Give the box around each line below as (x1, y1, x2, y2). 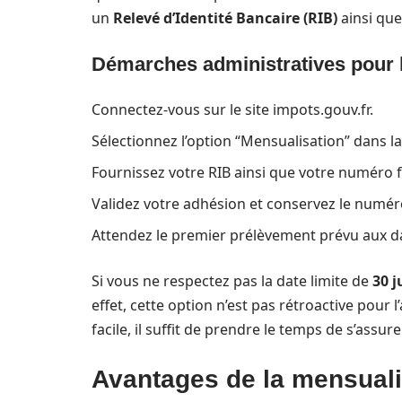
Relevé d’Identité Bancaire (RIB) (113, 8, 337, 28)
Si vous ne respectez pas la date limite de (92, 271, 372, 291)
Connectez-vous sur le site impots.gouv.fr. (92, 100, 373, 119)
